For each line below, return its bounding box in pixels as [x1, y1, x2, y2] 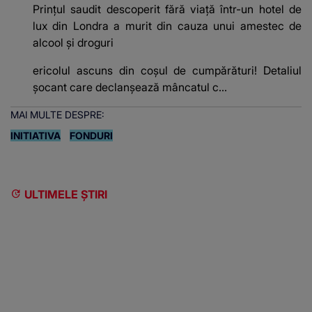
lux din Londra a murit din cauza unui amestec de [33, 19, 302, 33]
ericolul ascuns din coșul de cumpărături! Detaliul [33, 63, 302, 78]
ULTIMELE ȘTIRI [24, 187, 107, 202]
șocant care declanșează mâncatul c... [33, 80, 227, 95]
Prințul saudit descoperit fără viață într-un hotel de [33, 2, 302, 17]
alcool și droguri [33, 36, 114, 50]
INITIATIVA [10, 130, 61, 142]
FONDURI [70, 130, 113, 142]
